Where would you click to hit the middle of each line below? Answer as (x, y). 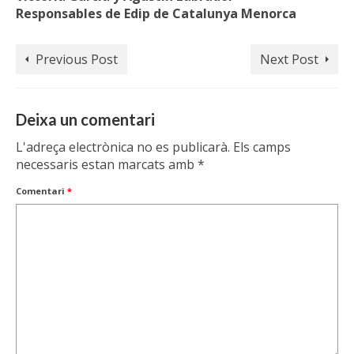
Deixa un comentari (85, 120)
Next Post (289, 60)
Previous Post (77, 60)
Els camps (262, 147)
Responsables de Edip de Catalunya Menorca (156, 14)
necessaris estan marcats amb (107, 165)
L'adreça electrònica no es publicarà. (123, 147)
